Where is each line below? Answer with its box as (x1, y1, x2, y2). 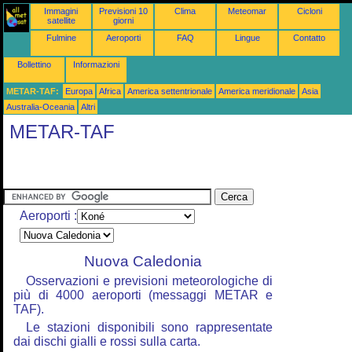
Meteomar (228, 6, 266, 16)
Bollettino (17, 60, 51, 69)
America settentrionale (127, 86, 212, 96)
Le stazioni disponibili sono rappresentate (26, 321, 273, 334)
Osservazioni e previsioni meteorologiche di (26, 274, 273, 288)
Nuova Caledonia (84, 253, 202, 269)
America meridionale (218, 86, 295, 96)
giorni (112, 16, 134, 25)
